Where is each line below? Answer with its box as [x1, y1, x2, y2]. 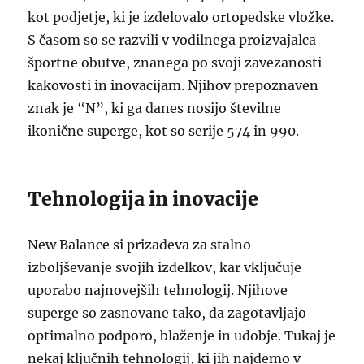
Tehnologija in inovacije [28, 187, 259, 210]
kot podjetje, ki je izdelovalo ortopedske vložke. [28, 9, 335, 25]
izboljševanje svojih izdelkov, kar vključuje [28, 259, 302, 275]
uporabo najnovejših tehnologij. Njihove [28, 282, 288, 298]
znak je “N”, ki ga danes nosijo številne [28, 100, 282, 116]
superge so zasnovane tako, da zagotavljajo [28, 305, 307, 321]
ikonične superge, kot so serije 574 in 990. [28, 123, 300, 139]
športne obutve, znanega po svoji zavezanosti [28, 54, 323, 71]
